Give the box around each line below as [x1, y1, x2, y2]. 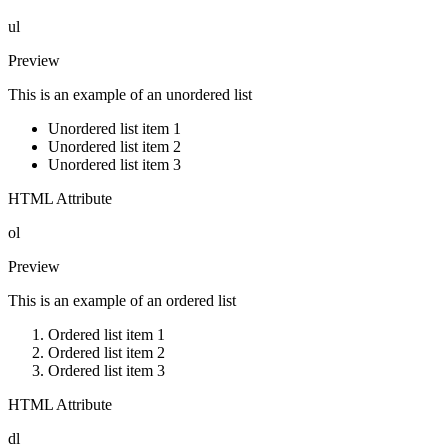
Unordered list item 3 [48, 156, 181, 174]
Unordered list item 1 [48, 120, 181, 138]
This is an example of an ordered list [8, 292, 236, 310]
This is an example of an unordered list [8, 86, 252, 104]
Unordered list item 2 [48, 138, 181, 156]
